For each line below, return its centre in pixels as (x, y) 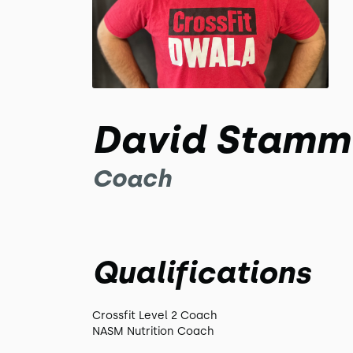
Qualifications (201, 273)
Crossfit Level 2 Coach (155, 316)
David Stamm (221, 139)
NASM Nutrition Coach (153, 331)
